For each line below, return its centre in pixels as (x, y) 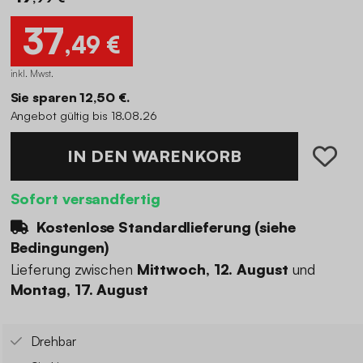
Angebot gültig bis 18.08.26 (83, 115)
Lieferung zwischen (73, 269)
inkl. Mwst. (32, 73)
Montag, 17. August (79, 290)
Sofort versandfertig (85, 198)
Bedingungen (57, 247)
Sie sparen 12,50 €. (70, 97)
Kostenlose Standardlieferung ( (146, 226)
